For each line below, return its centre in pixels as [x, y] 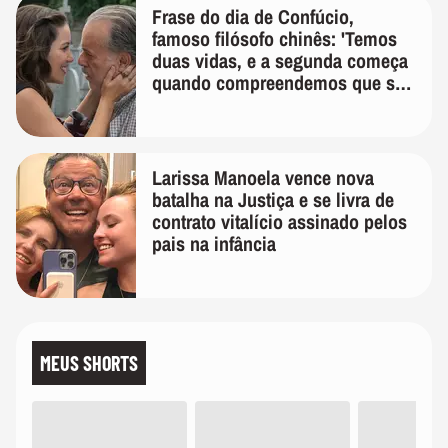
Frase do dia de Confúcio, [253, 16]
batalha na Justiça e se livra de [273, 199]
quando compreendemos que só [278, 82]
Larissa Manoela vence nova [263, 177]
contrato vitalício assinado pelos [279, 221]
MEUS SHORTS [89, 363]
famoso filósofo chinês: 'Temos [274, 38]
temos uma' [197, 104]
